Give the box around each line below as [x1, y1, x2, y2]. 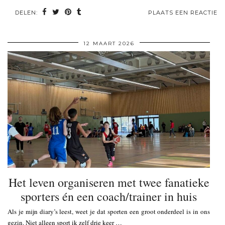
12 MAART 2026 [83, 40, 135, 47]
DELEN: [15, 9, 40, 16]
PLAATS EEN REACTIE [148, 9, 217, 16]
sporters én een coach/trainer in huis [21, 188, 197, 205]
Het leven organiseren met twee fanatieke [8, 174, 209, 191]
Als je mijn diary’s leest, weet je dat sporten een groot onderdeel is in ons [8, 207, 210, 216]
